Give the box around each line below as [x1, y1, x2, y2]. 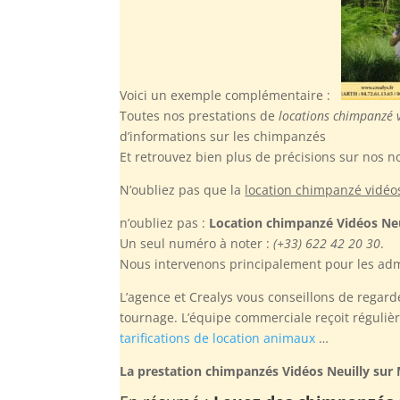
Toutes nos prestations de [120, 106, 279, 124]
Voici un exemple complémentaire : [120, 86, 342, 104]
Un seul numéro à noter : [120, 234, 274, 252]
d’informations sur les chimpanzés [120, 127, 327, 145]
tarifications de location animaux [120, 329, 316, 346]
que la [200, 180, 246, 198]
